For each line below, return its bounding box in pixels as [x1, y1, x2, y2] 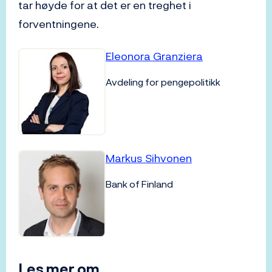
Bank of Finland [106, 177, 173, 192]
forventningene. [18, 16, 99, 33]
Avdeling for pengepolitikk [106, 75, 220, 90]
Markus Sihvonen [106, 150, 192, 167]
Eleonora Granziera [106, 48, 203, 65]
